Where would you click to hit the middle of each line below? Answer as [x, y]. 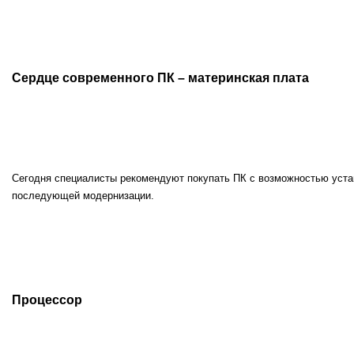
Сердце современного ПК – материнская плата [160, 77]
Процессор [47, 300]
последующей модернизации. [83, 196]
